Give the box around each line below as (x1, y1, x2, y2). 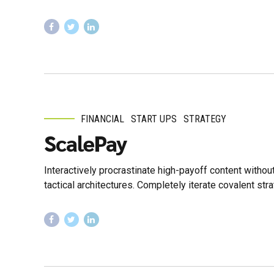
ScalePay (44, 128, 128, 157)
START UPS (131, 113, 177, 125)
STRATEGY (183, 113, 227, 125)
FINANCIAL (81, 113, 124, 125)
